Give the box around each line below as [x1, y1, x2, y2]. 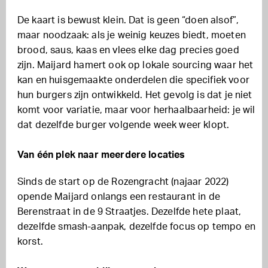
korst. [17, 237, 43, 247]
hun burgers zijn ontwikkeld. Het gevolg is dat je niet [17, 90, 252, 100]
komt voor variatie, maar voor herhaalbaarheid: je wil [17, 105, 255, 115]
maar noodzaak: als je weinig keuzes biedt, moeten [17, 31, 246, 41]
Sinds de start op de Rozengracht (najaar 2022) [17, 177, 229, 187]
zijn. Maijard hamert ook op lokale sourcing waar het [17, 60, 254, 71]
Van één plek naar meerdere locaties [17, 150, 185, 160]
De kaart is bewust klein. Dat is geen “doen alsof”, [17, 16, 239, 26]
